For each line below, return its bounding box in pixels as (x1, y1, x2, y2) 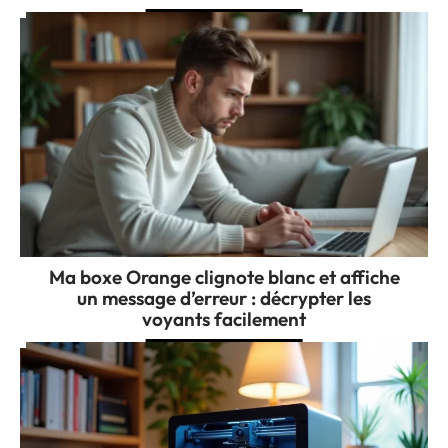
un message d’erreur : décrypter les (77, 285, 371, 310)
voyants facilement (142, 306, 306, 331)
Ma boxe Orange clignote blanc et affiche (48, 264, 400, 289)
